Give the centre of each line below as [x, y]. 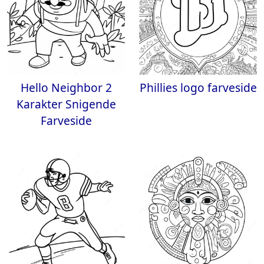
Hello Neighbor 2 [66, 88]
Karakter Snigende [66, 104]
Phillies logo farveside [198, 88]
